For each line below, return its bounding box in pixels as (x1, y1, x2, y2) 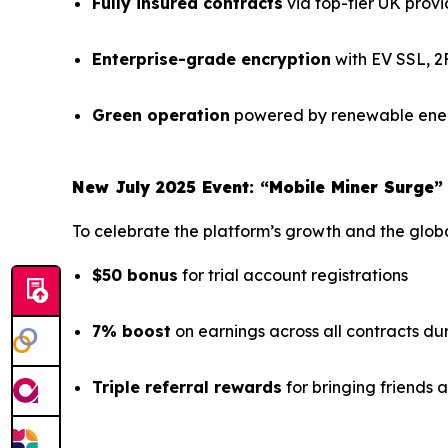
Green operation (92, 105, 230, 126)
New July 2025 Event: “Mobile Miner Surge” (72, 177, 443, 198)
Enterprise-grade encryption (92, 49, 331, 70)
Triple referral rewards (92, 377, 282, 398)
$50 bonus (92, 265, 178, 286)
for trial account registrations (178, 265, 408, 286)
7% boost (92, 321, 171, 342)
